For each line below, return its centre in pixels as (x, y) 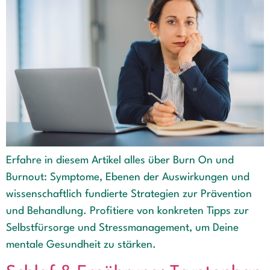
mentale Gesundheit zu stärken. (81, 245)
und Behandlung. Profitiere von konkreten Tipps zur (127, 211)
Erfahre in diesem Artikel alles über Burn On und (120, 160)
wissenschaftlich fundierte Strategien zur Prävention (129, 194)
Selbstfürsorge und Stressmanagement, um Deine (122, 228)
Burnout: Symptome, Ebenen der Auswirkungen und (128, 177)
